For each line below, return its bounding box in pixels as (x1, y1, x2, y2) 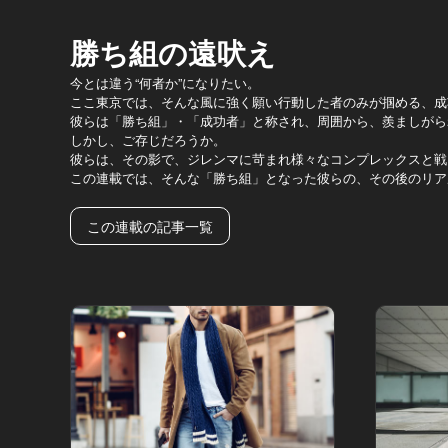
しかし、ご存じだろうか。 (70, 129, 226, 149)
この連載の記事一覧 (87, 215, 213, 236)
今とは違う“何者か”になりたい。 (70, 72, 260, 92)
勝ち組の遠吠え (70, 30, 276, 73)
